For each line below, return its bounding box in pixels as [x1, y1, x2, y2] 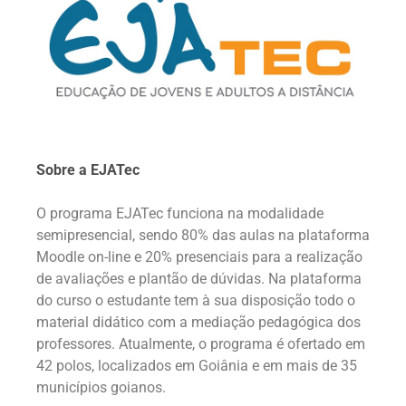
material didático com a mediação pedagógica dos [36, 313, 361, 331]
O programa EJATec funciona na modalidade [36, 204, 324, 222]
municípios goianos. [36, 378, 166, 396]
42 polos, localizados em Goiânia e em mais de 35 [36, 356, 357, 374]
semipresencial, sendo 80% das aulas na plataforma [36, 226, 370, 244]
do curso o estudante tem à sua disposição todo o [36, 291, 355, 309]
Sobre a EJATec [36, 160, 140, 179]
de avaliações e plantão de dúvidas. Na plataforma [36, 269, 362, 287]
